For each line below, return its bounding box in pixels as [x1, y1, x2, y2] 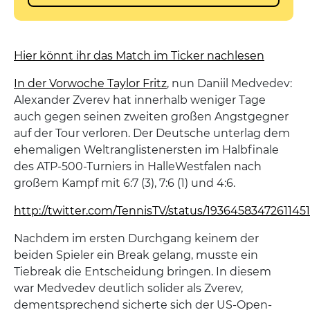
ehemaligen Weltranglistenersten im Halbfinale [14, 143, 279, 157]
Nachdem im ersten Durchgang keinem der [14, 232, 259, 246]
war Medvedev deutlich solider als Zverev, [14, 282, 243, 295]
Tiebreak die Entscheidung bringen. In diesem [14, 265, 271, 279]
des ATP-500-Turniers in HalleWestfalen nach [14, 160, 262, 174]
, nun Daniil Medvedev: [167, 77, 292, 91]
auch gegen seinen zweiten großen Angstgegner [14, 110, 289, 124]
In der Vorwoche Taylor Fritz [14, 77, 167, 91]
